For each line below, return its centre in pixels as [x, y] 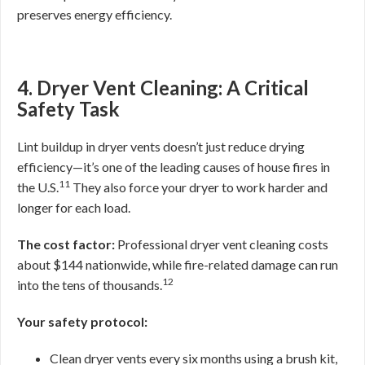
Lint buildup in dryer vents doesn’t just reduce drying [161, 146]
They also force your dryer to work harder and [200, 187]
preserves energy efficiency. [95, 14]
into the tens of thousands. [90, 285]
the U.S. [38, 187]
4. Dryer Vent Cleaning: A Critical [163, 88]
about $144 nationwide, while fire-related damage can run [178, 264]
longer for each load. [74, 207]
